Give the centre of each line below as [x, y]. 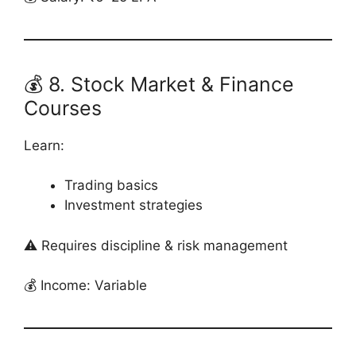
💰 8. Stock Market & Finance [159, 84]
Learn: [44, 145]
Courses [63, 108]
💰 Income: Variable [85, 285]
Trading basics [111, 185]
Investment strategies [133, 205]
